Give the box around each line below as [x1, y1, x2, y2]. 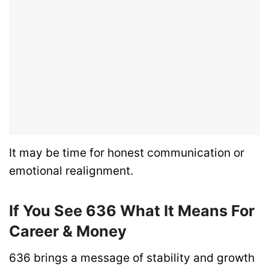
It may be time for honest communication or [9, 146, 244, 160]
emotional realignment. [9, 164, 133, 178]
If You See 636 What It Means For [9, 202, 255, 220]
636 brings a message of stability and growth [9, 250, 255, 265]
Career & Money [9, 222, 127, 241]
